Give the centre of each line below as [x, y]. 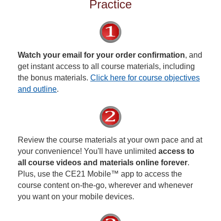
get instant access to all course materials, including [106, 66]
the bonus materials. [54, 78]
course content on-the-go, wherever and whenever [105, 185]
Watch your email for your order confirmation [101, 55]
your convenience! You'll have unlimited [88, 151]
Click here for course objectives [145, 78]
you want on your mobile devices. [76, 197]
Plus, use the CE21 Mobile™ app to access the [100, 174]
